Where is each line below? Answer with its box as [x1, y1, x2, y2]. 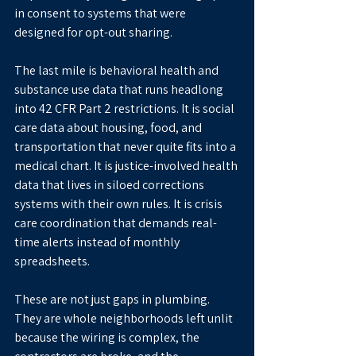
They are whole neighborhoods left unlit [14, 310, 235, 327]
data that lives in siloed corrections [14, 176, 207, 194]
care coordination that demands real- [14, 215, 217, 232]
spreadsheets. [14, 253, 90, 270]
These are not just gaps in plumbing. [14, 291, 212, 308]
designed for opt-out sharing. [14, 24, 172, 41]
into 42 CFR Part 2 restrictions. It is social [14, 100, 237, 118]
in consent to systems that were [14, 5, 188, 22]
